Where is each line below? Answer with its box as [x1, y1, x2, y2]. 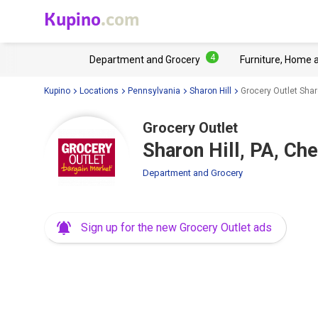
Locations [79, 85, 119, 96]
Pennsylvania [128, 85, 180, 96]
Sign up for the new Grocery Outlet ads [81, 221, 272, 234]
